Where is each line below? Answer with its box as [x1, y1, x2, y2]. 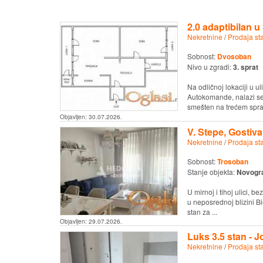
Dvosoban [217, 51, 251, 62]
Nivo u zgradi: [187, 62, 233, 72]
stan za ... [187, 206, 217, 217]
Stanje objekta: [187, 166, 237, 177]
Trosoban [217, 156, 248, 167]
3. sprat [232, 62, 258, 73]
